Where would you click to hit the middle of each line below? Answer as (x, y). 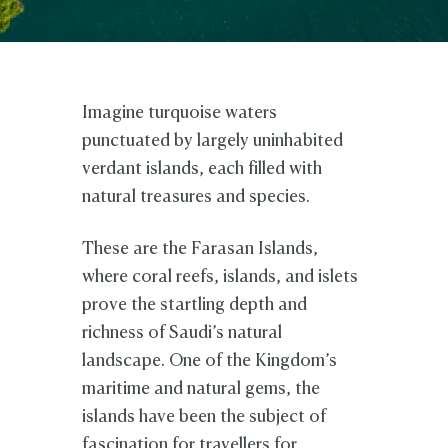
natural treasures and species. (196, 198)
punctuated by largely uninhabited (213, 142)
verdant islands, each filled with (202, 170)
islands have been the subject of (204, 418)
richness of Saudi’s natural (182, 334)
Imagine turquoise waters (180, 114)
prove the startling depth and (195, 306)
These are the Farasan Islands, (200, 250)
